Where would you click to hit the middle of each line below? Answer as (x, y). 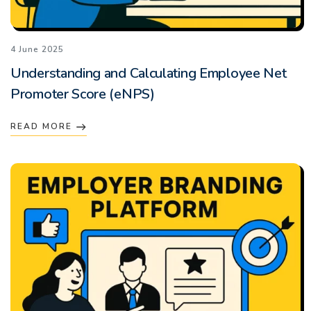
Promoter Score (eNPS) (83, 94)
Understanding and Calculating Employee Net (149, 73)
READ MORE (43, 126)
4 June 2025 (37, 49)
